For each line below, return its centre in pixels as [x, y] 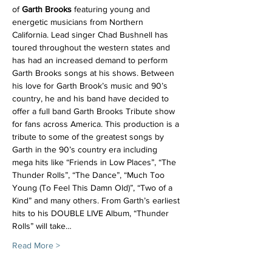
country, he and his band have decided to [92, 98]
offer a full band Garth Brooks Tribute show [95, 111]
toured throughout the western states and [92, 47]
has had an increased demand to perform [91, 60]
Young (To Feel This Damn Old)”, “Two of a [93, 188]
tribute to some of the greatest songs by [89, 137]
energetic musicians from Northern [79, 22]
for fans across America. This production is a [97, 124]
